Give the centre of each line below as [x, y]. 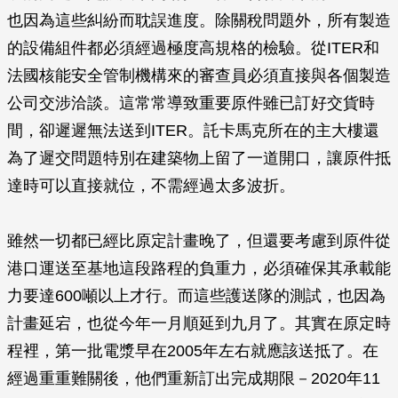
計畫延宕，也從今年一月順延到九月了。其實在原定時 [199, 323]
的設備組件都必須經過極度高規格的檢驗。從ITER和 [193, 48]
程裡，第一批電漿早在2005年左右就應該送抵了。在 [193, 351]
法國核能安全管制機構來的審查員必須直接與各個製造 [199, 76]
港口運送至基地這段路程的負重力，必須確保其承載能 [199, 268]
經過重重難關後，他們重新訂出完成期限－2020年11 [194, 378]
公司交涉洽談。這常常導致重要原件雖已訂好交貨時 [191, 103]
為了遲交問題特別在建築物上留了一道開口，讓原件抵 [199, 158]
